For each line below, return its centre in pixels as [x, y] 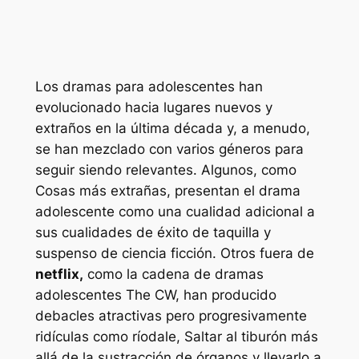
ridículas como [83, 337]
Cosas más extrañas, [103, 191]
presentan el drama [235, 191]
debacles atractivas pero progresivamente [171, 316]
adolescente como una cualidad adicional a [175, 212]
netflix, [59, 274]
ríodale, [158, 337]
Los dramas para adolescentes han [149, 87]
